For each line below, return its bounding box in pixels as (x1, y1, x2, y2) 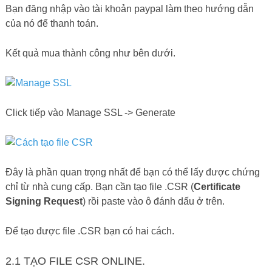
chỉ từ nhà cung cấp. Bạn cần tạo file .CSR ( (5, 182, 194, 192)
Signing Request (5, 196, 83, 207)
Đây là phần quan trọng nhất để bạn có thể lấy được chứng (5, 167, 260, 178)
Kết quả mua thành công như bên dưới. (5, 48, 175, 59)
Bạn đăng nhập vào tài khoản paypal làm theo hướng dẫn (5, 4, 254, 15)
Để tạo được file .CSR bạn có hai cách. (5, 226, 174, 237)
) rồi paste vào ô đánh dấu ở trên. (82, 196, 225, 207)
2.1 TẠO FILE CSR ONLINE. (5, 255, 145, 268)
